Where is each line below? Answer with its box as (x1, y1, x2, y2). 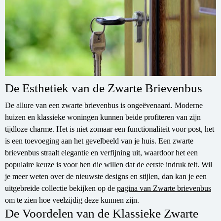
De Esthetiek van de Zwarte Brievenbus (5, 81, 202, 95)
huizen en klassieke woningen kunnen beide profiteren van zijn (5, 113, 201, 122)
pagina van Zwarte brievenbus (117, 184, 211, 193)
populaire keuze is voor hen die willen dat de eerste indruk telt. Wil (5, 160, 212, 169)
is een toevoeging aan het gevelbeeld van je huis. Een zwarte (5, 137, 193, 146)
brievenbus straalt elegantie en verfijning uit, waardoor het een (5, 148, 198, 157)
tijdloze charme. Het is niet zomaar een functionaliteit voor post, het (5, 125, 214, 134)
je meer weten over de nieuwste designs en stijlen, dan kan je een (5, 172, 207, 181)
